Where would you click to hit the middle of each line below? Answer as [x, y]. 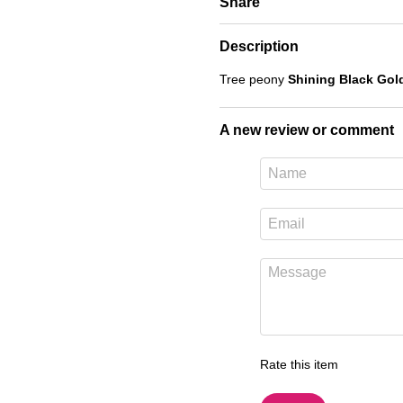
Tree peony [254, 79]
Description [259, 46]
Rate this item [299, 364]
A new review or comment [307, 130]
